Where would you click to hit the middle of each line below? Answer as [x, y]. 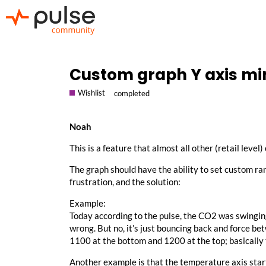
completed [132, 94]
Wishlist [91, 92]
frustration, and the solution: [125, 182]
